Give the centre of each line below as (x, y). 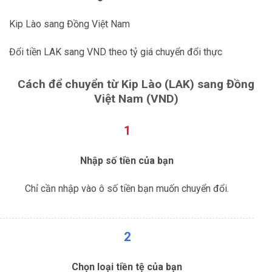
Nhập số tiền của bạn (127, 161)
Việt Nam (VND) (136, 98)
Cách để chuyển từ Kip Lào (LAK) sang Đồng (136, 84)
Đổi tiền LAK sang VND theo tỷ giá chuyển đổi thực (116, 52)
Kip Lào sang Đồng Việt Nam (70, 24)
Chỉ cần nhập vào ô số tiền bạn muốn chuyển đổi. (127, 188)
